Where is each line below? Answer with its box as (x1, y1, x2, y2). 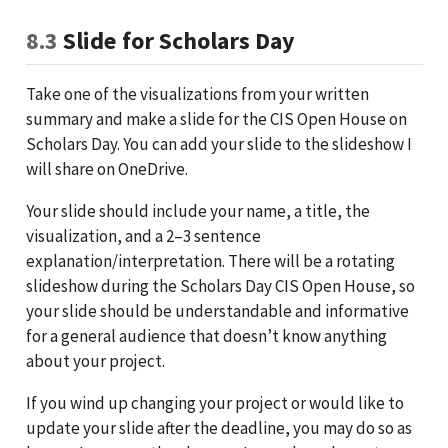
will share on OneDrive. (25, 157, 188, 180)
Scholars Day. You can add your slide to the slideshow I (25, 132, 412, 155)
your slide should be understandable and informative (25, 299, 409, 322)
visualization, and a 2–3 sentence (25, 224, 261, 247)
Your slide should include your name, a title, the (25, 199, 370, 222)
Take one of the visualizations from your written (25, 82, 369, 105)
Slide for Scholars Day (57, 25, 295, 57)
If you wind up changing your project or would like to (25, 391, 404, 414)
